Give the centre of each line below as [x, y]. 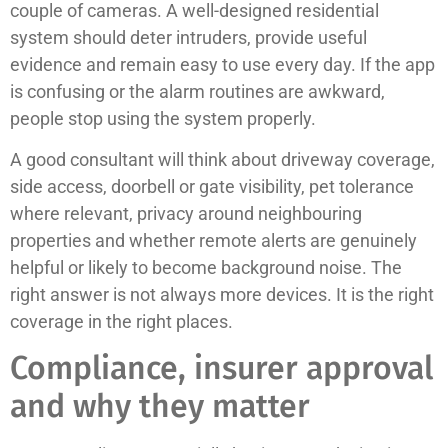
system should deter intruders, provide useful [188, 37]
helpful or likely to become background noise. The [206, 268]
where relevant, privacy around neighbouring [186, 214]
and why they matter [160, 406]
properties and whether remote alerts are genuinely [213, 241]
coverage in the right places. [121, 322]
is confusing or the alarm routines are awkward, [197, 91]
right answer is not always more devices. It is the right [222, 295]
